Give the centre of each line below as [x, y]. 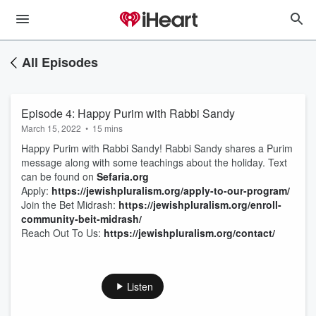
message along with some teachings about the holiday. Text [154, 162]
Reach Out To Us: [62, 233]
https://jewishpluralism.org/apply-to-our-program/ [171, 190]
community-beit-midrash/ [81, 219]
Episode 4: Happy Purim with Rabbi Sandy [128, 113]
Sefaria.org [123, 176]
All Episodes [60, 62]
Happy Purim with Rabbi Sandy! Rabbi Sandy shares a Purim [157, 148]
